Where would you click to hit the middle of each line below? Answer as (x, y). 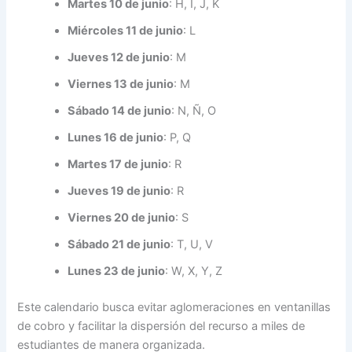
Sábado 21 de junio (119, 245)
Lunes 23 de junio (117, 271)
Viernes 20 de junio (122, 218)
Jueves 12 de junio (119, 58)
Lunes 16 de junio (116, 138)
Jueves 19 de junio (119, 191)
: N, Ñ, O (194, 111)
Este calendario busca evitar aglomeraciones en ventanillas (174, 307)
